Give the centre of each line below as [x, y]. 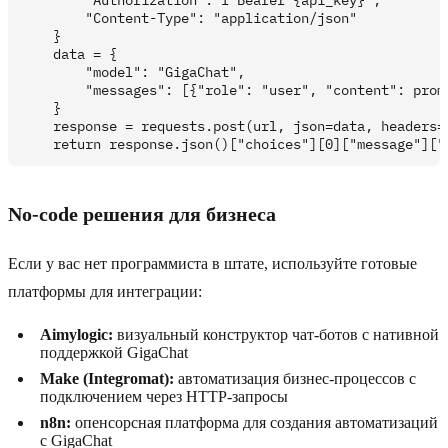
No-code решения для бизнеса [142, 214]
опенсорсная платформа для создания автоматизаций [254, 423]
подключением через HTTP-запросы [164, 397]
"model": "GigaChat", [133, 72]
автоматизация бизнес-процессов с [295, 379]
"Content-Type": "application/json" [189, 18]
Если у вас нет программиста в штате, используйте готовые [212, 264]
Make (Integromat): [107, 379]
